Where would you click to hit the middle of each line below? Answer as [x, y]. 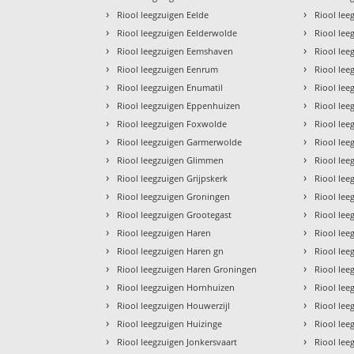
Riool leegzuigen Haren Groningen [187, 269]
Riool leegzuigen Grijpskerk [173, 178]
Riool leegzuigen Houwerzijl [174, 305]
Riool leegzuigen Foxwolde [172, 123]
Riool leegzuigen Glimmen [171, 160]
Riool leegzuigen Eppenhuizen [179, 105]
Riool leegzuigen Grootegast [175, 214]
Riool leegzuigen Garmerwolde [180, 141]
